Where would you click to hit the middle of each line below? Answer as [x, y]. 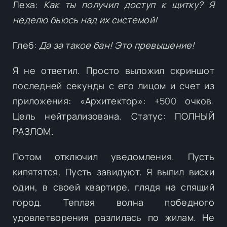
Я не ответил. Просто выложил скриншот [113, 70]
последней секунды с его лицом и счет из [113, 85]
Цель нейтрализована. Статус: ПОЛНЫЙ [113, 116]
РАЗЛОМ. [33, 131]
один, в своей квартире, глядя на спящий [113, 187]
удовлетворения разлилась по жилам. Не [113, 217]
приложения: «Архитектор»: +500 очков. [113, 101]
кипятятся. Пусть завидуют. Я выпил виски [113, 172]
